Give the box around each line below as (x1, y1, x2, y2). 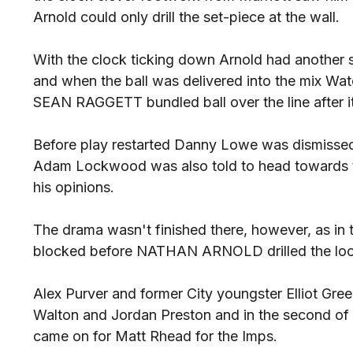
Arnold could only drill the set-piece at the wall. (33, 9, 340, 26)
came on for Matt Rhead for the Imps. (33, 328, 277, 345)
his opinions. (33, 179, 114, 196)
